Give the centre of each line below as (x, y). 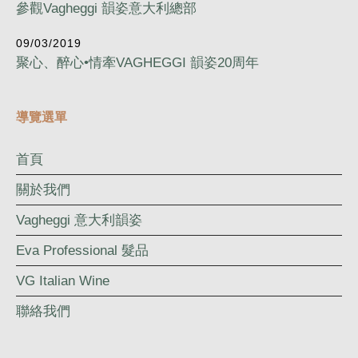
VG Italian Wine (63, 280)
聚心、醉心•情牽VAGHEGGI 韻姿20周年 (137, 62)
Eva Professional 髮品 (82, 250)
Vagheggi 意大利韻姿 (79, 220)
